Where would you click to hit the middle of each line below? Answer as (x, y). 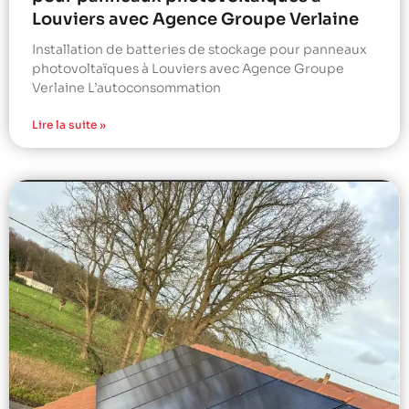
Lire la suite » (69, 125)
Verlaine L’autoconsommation (126, 88)
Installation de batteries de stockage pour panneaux (199, 50)
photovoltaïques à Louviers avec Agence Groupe (188, 69)
